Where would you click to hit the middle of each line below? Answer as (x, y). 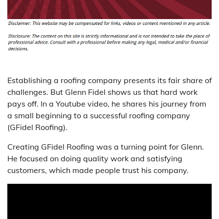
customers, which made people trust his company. (98, 170)
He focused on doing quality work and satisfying (95, 158)
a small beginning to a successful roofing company (99, 115)
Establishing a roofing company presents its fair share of (109, 80)
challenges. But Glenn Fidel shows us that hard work (102, 92)
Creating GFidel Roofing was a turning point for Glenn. (106, 146)
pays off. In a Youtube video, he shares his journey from (107, 103)
